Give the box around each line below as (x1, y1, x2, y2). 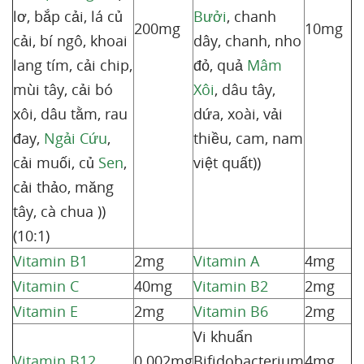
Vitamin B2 (193, 276, 268, 296)
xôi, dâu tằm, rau (13, 104, 128, 123)
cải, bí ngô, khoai (13, 31, 128, 50)
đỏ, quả (193, 55, 247, 75)
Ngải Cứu (44, 128, 107, 148)
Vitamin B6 (193, 301, 268, 321)
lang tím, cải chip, (13, 55, 132, 75)
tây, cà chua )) (13, 201, 106, 221)
